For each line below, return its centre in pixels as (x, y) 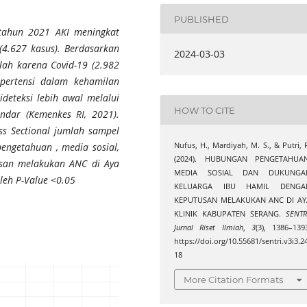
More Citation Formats (234, 279)
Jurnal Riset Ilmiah (209, 228)
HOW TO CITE (205, 110)
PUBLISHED (202, 19)
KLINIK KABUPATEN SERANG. (230, 214)
